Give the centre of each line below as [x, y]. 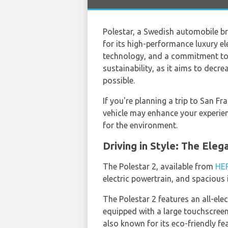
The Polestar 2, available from [159, 166]
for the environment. [140, 125]
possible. [119, 80]
